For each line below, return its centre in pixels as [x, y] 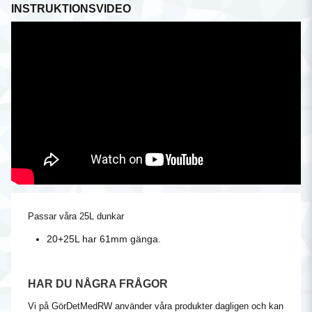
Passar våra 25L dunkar [76, 216]
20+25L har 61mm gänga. [104, 239]
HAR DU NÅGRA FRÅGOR [98, 283]
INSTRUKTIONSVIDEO [71, 9]
